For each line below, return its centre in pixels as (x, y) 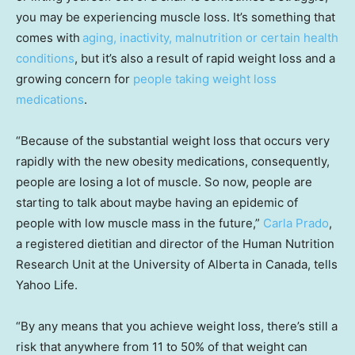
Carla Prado (296, 223)
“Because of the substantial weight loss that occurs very (173, 140)
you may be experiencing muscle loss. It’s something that (176, 17)
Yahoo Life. (47, 284)
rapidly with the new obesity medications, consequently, (173, 161)
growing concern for (74, 78)
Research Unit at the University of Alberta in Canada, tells (177, 264)
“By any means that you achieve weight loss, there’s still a (177, 326)
